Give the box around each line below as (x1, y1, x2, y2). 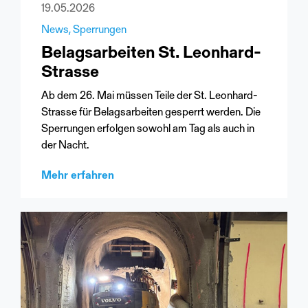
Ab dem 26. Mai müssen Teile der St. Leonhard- (41, 91, 258, 102)
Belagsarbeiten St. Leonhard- (41, 45, 261, 63)
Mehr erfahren (41, 170, 114, 182)
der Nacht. (41, 140, 89, 152)
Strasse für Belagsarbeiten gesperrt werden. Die (41, 107, 261, 119)
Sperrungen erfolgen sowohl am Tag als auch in (41, 124, 254, 135)
